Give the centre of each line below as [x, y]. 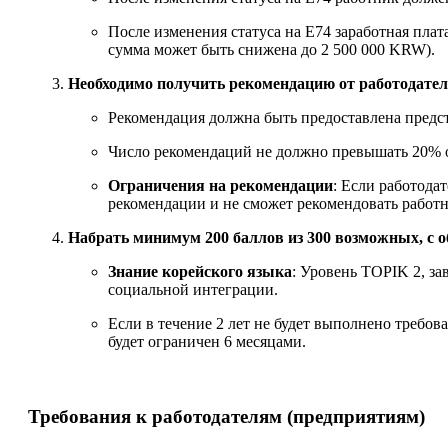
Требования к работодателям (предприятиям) [226, 417]
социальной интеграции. [193, 290]
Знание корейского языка [200, 272]
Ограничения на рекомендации [220, 186]
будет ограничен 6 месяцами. [207, 342]
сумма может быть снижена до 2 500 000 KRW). [271, 50]
